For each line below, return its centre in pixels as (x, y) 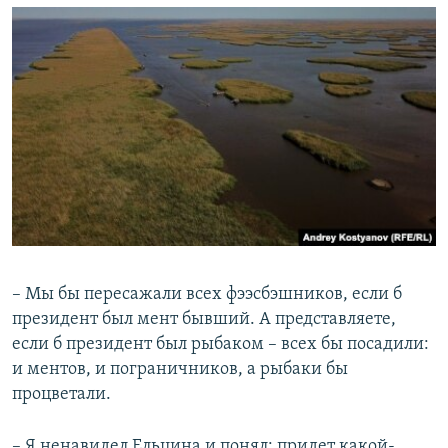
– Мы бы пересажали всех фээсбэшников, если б (207, 294)
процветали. (61, 394)
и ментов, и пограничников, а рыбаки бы (180, 369)
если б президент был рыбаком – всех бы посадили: (220, 344)
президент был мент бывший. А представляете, (204, 319)
